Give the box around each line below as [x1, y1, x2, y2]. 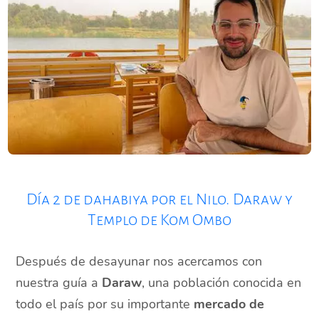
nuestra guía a [16, 274, 103, 292]
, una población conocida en [142, 274, 302, 292]
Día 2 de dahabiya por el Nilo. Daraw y [26, 191, 293, 209]
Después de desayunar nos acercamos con [16, 253, 263, 271]
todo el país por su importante [16, 296, 194, 313]
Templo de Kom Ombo [88, 211, 231, 229]
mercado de [194, 296, 265, 313]
